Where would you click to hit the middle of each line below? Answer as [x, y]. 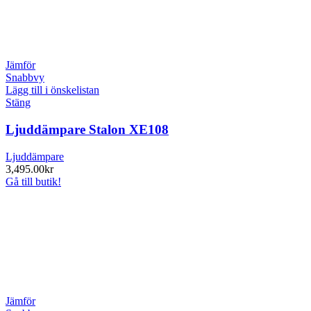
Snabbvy [25, 78]
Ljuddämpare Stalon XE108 [87, 130]
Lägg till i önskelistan [52, 90]
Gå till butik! [33, 181]
